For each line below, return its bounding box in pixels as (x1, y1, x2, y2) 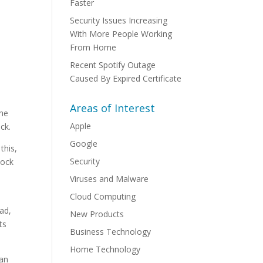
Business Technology (70, 226, 151, 237)
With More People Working (70, 28, 173, 39)
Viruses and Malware (70, 173, 149, 184)
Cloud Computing (70, 191, 136, 202)
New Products (70, 208, 124, 220)
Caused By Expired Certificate (70, 73, 182, 84)
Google (70, 138, 98, 149)
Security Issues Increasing (70, 15, 168, 26)
